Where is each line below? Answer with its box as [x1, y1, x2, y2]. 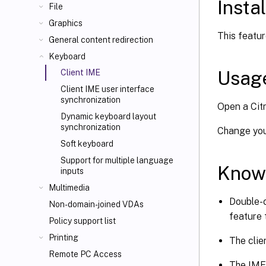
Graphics [49, 18, 83, 28]
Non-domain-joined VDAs [49, 199, 144, 209]
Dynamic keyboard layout [61, 112, 156, 121]
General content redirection [49, 35, 153, 45]
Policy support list [49, 216, 116, 226]
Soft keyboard [61, 139, 113, 148]
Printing [49, 233, 78, 242]
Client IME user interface [61, 84, 154, 94]
